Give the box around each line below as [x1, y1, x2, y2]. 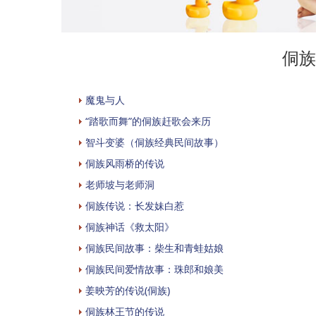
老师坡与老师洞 [85, 177, 154, 191]
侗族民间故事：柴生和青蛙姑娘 [85, 241, 224, 255]
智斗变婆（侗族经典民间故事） [85, 135, 224, 149]
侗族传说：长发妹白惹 [85, 198, 184, 212]
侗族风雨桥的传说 [85, 156, 164, 170]
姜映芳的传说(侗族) [85, 283, 170, 297]
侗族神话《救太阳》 [85, 219, 174, 233]
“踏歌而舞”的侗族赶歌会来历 [85, 114, 211, 128]
